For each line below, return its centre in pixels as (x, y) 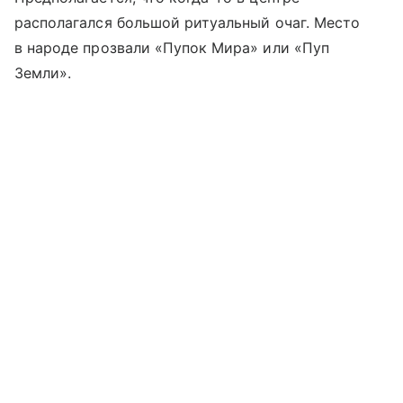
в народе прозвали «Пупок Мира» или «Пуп (172, 47)
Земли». (43, 72)
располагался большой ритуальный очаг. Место (188, 22)
